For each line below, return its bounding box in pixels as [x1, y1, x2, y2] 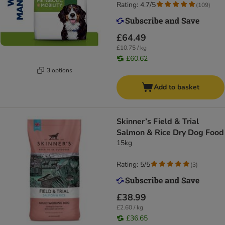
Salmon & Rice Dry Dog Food [117, 127, 224, 139]
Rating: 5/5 [117, 160, 150, 170]
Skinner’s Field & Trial [117, 116, 199, 128]
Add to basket [154, 82, 199, 92]
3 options [47, 66, 72, 74]
